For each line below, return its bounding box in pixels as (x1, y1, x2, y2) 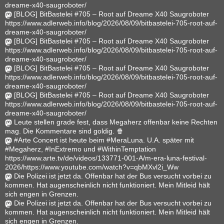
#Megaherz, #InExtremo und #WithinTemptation (5, 145, 156, 153)
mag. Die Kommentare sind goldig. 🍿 (5, 127, 123, 135)
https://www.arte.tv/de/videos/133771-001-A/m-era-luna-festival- (5, 154, 207, 162)
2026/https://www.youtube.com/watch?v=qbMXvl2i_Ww (5, 163, 178, 171)
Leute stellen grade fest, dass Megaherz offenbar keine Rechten (14, 118, 217, 126)
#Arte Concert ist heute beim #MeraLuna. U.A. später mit (14, 136, 194, 144)
